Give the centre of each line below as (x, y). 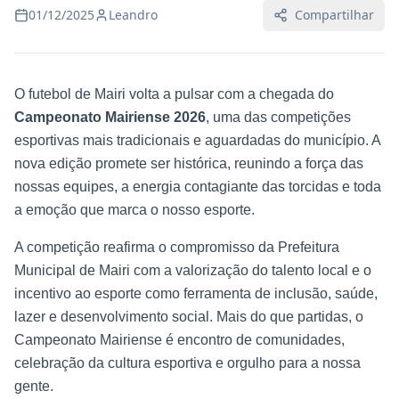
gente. (34, 386)
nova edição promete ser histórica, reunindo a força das (189, 163)
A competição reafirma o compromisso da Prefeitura (177, 247)
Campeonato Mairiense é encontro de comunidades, (179, 340)
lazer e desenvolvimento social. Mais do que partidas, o (189, 317)
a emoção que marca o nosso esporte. (134, 210)
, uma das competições (278, 117)
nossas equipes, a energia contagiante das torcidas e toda (198, 187)
